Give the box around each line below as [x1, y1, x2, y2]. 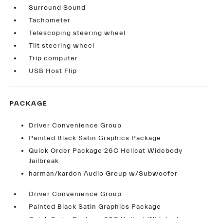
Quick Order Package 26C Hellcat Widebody [29, 147, 183, 155]
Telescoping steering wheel [29, 29, 126, 37]
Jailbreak [29, 157, 59, 165]
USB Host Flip [29, 67, 77, 75]
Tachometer [29, 17, 71, 25]
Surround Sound [29, 4, 86, 12]
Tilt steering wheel [29, 42, 95, 50]
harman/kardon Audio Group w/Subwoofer [29, 170, 178, 178]
